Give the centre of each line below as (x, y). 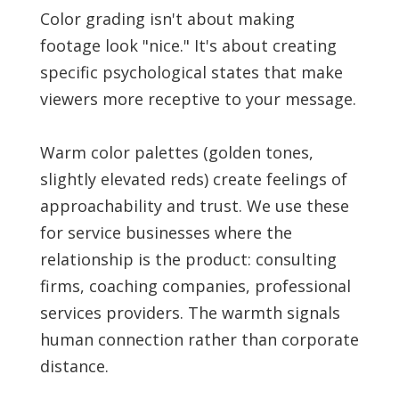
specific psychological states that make (191, 73)
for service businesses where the (166, 233)
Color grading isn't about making (167, 19)
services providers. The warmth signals (190, 313)
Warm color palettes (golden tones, (176, 153)
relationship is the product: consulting (188, 260)
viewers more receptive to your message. (198, 99)
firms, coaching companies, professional (195, 286)
